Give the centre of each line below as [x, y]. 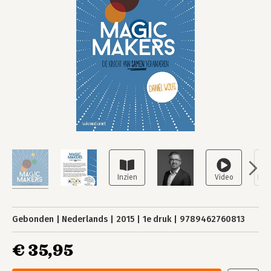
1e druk [157, 219]
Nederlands [85, 219]
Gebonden [33, 219]
